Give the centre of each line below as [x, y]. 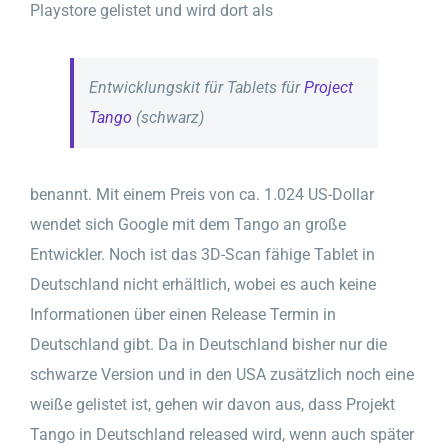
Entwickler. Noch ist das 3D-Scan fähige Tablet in [202, 255]
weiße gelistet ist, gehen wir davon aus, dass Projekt [212, 405]
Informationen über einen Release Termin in [183, 315]
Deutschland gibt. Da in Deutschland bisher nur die [208, 345]
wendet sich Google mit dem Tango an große [188, 225]
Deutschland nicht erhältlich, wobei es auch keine [203, 285]
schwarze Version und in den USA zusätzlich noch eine [222, 375]
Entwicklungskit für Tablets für [196, 88]
